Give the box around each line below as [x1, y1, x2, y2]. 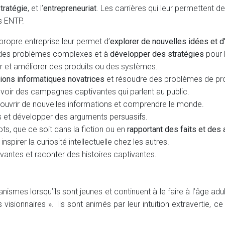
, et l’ [28, 4, 43, 13]
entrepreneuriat [43, 4, 96, 13]
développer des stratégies [110, 49, 204, 59]
